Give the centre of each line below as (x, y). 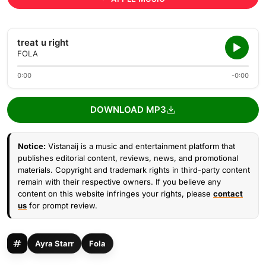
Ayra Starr (54, 243)
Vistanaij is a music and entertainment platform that (140, 146)
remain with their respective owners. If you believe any (119, 182)
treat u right (43, 42)
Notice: (32, 146)
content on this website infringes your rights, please (115, 194)
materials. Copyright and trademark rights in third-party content (134, 170)
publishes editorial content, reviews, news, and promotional (128, 158)
